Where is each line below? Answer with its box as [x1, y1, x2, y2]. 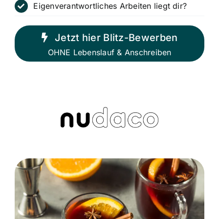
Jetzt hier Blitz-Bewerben [54, 31, 178, 44]
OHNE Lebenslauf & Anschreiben [47, 47, 172, 57]
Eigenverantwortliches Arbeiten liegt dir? [33, 1, 187, 11]
